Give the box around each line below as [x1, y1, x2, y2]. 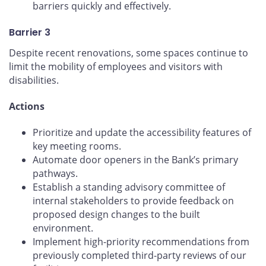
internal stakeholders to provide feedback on [33, 194, 234, 207]
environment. [33, 221, 93, 235]
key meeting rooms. [33, 139, 121, 153]
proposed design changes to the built [33, 207, 200, 221]
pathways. [33, 166, 78, 180]
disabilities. [9, 74, 59, 87]
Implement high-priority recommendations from [33, 235, 249, 248]
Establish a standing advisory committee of [33, 180, 225, 194]
